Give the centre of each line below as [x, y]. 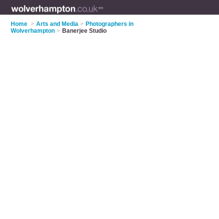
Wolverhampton [33, 31]
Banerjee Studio [85, 31]
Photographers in [110, 24]
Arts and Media [57, 24]
